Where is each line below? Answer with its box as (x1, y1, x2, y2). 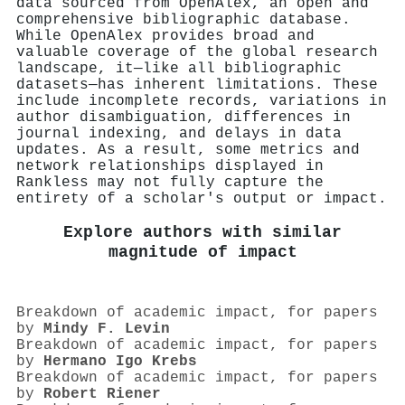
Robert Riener (43, 386, 161, 403)
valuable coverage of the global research (16, 43, 378, 61)
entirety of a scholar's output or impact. (16, 190, 387, 207)
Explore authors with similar (63, 222, 342, 242)
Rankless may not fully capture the (16, 174, 324, 191)
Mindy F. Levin (43, 321, 170, 338)
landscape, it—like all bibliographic (16, 60, 342, 77)
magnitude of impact (108, 242, 297, 262)
